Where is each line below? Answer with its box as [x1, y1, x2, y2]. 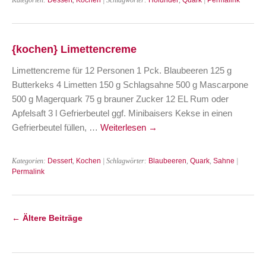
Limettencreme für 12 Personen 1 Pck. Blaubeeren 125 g [12, 65, 232, 75]
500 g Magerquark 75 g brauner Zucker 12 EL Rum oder [12, 93, 229, 104]
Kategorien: [12, 156, 47, 165]
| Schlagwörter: [101, 156, 148, 165]
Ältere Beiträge [20, 213, 83, 223]
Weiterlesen [100, 122, 148, 132]
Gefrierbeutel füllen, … [12, 122, 100, 132]
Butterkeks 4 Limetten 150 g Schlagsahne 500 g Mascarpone [12, 79, 248, 90]
